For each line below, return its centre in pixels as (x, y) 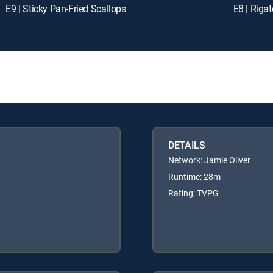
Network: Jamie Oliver (209, 160)
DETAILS (187, 145)
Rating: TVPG (193, 193)
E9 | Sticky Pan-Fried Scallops (66, 8)
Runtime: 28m (194, 176)
